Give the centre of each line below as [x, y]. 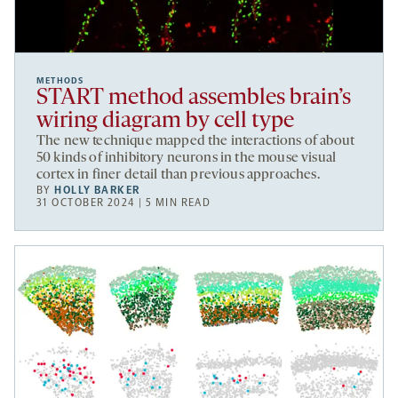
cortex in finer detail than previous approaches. [178, 175]
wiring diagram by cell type [165, 121]
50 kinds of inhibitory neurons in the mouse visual [187, 158]
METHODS [60, 80]
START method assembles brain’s [194, 98]
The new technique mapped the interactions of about [196, 141]
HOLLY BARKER [97, 190]
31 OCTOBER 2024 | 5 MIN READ [124, 202]
